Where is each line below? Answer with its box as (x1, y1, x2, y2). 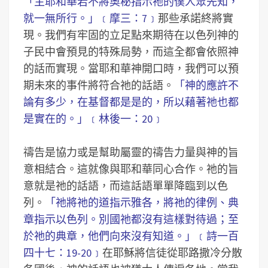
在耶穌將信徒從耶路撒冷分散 (102, 246, 242, 260)
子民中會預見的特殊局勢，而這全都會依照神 (23, 45, 239, 59)
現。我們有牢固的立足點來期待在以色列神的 (23, 28, 239, 42)
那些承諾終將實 (158, 11, 233, 25)
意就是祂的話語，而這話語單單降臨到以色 (23, 179, 228, 193)
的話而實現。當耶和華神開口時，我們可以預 (23, 62, 239, 75)
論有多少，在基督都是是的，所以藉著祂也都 (23, 95, 239, 109)
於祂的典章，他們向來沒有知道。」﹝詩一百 (23, 229, 239, 243)
